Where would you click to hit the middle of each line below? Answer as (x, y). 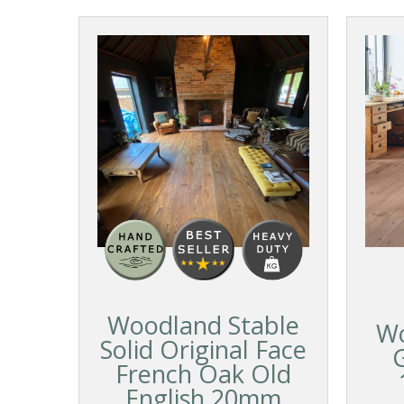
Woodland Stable (203, 326)
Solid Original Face (203, 350)
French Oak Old (203, 374)
